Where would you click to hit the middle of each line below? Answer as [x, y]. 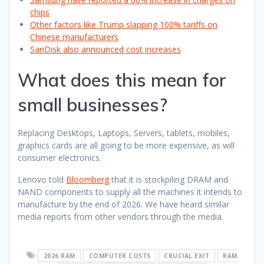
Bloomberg [88, 179]
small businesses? [93, 104]
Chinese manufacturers [74, 37]
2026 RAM [59, 255]
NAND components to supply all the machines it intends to [130, 192]
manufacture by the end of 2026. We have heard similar [123, 204]
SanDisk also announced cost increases [105, 49]
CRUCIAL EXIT [187, 255]
